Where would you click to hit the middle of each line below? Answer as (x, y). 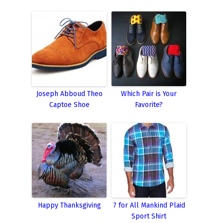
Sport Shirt (149, 217)
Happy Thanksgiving (69, 206)
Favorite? (149, 105)
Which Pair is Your (149, 94)
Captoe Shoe (69, 105)
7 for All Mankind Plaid (149, 206)
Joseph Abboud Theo (69, 94)
